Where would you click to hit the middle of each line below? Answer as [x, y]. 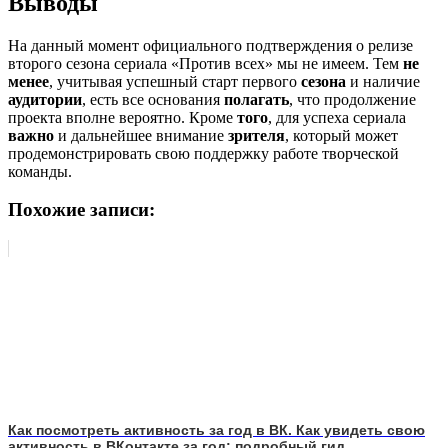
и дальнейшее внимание [141, 135]
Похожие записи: [81, 210]
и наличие [383, 81]
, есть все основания [153, 99]
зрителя [256, 135]
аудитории [45, 99]
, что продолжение [352, 99]
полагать [256, 99]
